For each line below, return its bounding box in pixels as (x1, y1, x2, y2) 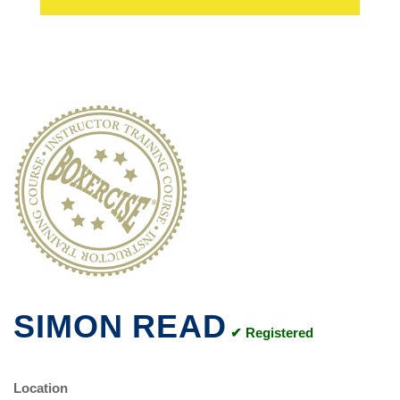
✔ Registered (230, 325, 313, 340)
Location (13, 380, 68, 396)
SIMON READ (13, 308, 227, 345)
